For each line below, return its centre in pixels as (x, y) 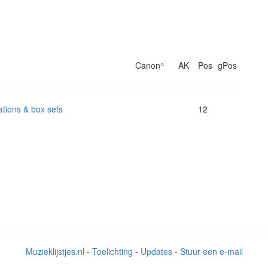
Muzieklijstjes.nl (55, 252)
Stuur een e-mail (211, 252)
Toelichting (112, 252)
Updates (156, 252)
